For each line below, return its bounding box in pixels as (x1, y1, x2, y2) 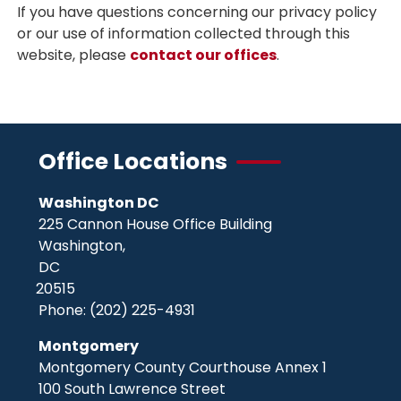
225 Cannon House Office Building (38, 214, 273, 235)
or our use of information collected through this (17, 23, 351, 44)
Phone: (38, 300, 90, 320)
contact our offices (130, 45, 277, 65)
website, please (17, 45, 131, 65)
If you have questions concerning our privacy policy (17, 2, 378, 22)
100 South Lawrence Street (38, 379, 226, 399)
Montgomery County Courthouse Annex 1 (38, 357, 328, 378)
